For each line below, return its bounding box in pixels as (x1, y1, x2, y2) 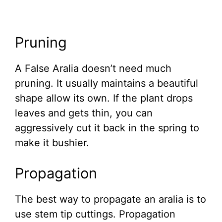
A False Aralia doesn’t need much (15, 62, 171, 75)
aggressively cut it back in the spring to (15, 122, 199, 134)
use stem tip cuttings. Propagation (15, 208, 175, 221)
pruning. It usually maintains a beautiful (15, 77, 198, 90)
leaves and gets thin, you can (15, 107, 153, 119)
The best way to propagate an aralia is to (15, 193, 206, 206)
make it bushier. (15, 137, 89, 149)
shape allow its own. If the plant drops (15, 92, 193, 105)
